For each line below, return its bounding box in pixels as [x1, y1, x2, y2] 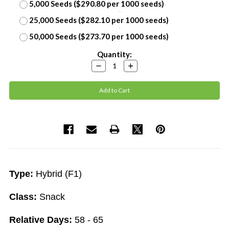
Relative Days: [9, 215, 72, 225]
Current [9, 50, 38, 59]
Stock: [9, 61, 32, 71]
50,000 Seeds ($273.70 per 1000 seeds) [29, 32, 169, 41]
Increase [126, 61, 151, 69]
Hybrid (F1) [36, 169, 82, 179]
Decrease [94, 61, 121, 69]
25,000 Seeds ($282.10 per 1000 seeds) [29, 15, 169, 25]
